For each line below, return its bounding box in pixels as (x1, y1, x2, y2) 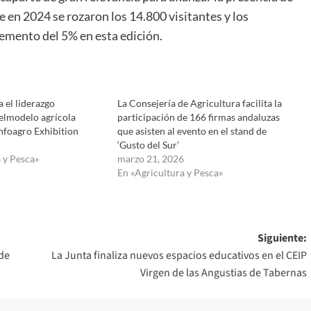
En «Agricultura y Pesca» (117, 166, 223, 178)
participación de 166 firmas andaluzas (117, 110, 280, 123)
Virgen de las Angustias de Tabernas (140, 264, 307, 280)
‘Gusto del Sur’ (117, 138, 179, 151)
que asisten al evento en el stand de (117, 124, 267, 137)
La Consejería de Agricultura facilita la (117, 96, 282, 109)
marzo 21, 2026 (117, 152, 184, 165)
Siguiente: (257, 230, 307, 246)
